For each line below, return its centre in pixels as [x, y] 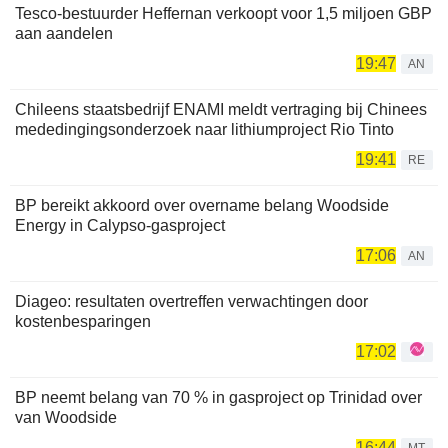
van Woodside [66, 417]
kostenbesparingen [83, 321]
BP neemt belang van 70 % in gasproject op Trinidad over [218, 397]
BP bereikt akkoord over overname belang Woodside [202, 205]
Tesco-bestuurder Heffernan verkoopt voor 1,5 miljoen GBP [223, 13]
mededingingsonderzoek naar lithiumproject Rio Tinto [204, 129]
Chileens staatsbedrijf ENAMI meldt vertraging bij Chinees [221, 109]
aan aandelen [64, 33]
